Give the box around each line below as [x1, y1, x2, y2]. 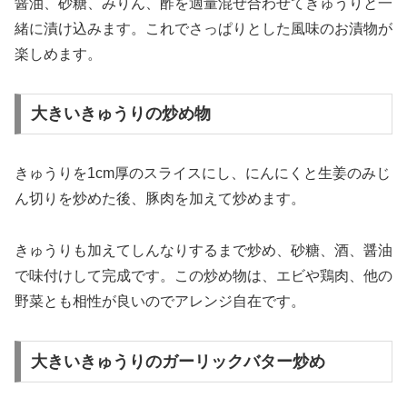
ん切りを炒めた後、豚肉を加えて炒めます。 [15, 191, 305, 207]
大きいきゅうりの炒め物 [30, 104, 211, 124]
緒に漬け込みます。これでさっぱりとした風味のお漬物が [15, 20, 392, 36]
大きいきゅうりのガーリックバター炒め [30, 352, 325, 371]
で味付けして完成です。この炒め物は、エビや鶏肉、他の [15, 268, 392, 284]
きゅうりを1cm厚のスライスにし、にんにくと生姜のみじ [15, 165, 391, 182]
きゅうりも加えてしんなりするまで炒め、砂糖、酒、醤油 [15, 243, 392, 259]
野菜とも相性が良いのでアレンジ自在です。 [15, 293, 305, 310]
